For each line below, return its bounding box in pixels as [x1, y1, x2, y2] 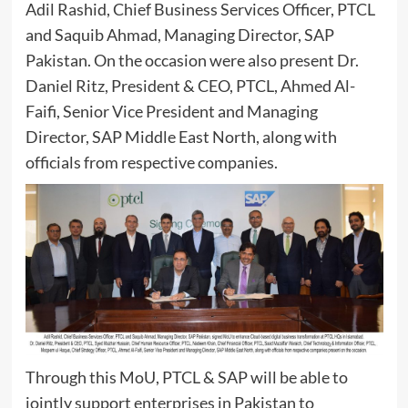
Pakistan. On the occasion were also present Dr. [25, 50, 359, 71]
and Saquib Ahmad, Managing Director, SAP [25, 25, 334, 46]
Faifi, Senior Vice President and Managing [25, 101, 318, 122]
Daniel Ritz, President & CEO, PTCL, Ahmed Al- [25, 76, 355, 97]
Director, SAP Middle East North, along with [25, 127, 337, 148]
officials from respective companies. [25, 152, 278, 173]
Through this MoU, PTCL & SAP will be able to [25, 367, 348, 388]
